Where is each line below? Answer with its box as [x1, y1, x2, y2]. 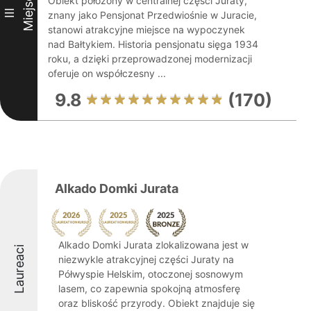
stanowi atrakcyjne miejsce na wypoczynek [48, 24, 245, 35]
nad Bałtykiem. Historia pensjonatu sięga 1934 [48, 38, 258, 50]
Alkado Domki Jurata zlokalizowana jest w [58, 239, 249, 251]
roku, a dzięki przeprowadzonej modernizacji [48, 53, 252, 65]
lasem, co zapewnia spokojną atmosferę [58, 283, 240, 294]
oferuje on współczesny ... [48, 67, 166, 79]
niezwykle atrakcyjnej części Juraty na [58, 253, 234, 265]
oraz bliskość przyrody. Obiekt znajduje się [58, 297, 255, 309]
